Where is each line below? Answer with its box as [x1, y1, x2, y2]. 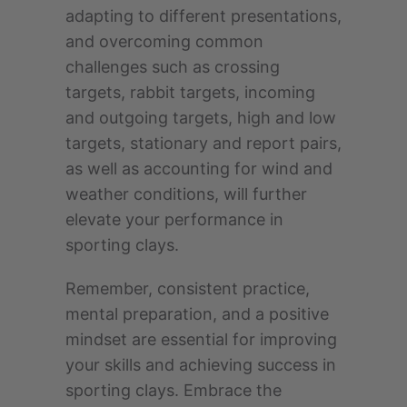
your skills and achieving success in [65, 355, 336, 375]
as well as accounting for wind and [65, 159, 333, 179]
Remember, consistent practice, [65, 279, 310, 299]
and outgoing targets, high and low [65, 108, 336, 128]
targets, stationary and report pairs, [65, 134, 342, 154]
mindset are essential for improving [65, 330, 337, 350]
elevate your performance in [65, 210, 283, 230]
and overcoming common [65, 32, 263, 52]
